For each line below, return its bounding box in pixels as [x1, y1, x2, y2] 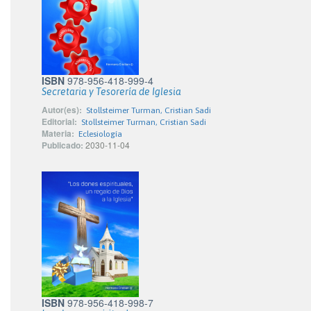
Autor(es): [42, 103, 82, 116]
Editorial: [42, 115, 77, 128]
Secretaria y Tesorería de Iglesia [42, 85, 181, 97]
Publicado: [42, 138, 83, 151]
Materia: [42, 126, 74, 140]
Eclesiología [78, 128, 122, 139]
